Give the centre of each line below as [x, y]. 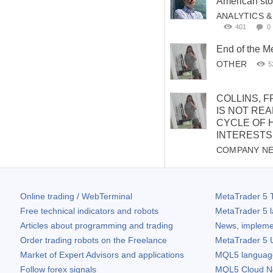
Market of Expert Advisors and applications [102, 255]
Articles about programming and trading [97, 225]
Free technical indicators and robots [89, 211]
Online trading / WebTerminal [76, 196]
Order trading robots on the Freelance [94, 240]
